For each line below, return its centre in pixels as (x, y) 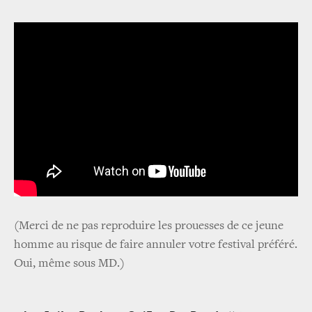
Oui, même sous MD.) (69, 264)
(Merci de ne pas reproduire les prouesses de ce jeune (149, 227)
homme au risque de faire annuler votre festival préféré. (156, 245)
